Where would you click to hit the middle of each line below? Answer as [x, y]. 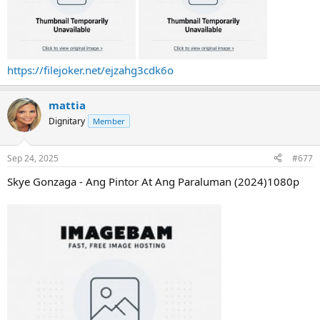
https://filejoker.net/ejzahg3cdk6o [90, 70]
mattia [67, 105]
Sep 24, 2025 [33, 158]
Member [109, 121]
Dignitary [67, 121]
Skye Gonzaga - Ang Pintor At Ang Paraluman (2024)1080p [153, 181]
